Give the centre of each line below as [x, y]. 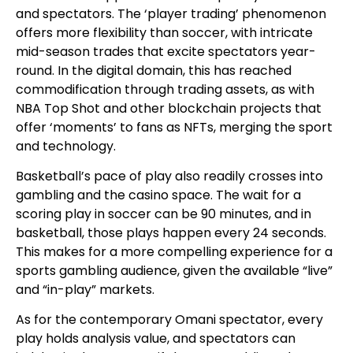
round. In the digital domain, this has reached [154, 70]
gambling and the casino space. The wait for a [158, 195]
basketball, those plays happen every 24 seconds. [171, 233]
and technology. [66, 146]
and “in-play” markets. [85, 290]
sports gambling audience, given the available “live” [174, 271]
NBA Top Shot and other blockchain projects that [169, 108]
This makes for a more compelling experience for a [174, 252]
